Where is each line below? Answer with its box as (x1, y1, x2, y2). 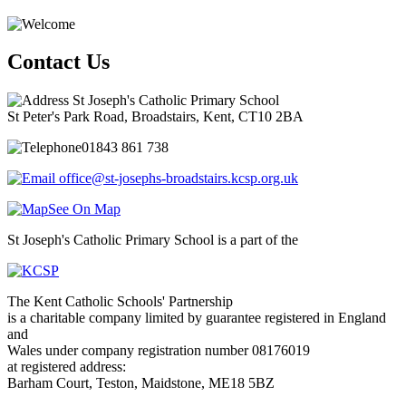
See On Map (48, 201, 121, 217)
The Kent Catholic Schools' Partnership (7, 294, 233, 310)
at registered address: (7, 359, 126, 375)
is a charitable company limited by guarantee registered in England (7, 310, 386, 326)
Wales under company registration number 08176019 (7, 343, 310, 359)
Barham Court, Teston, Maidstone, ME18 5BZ (7, 375, 275, 391)
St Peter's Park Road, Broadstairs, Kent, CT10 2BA (7, 109, 304, 125)
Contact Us (7, 50, 110, 74)
